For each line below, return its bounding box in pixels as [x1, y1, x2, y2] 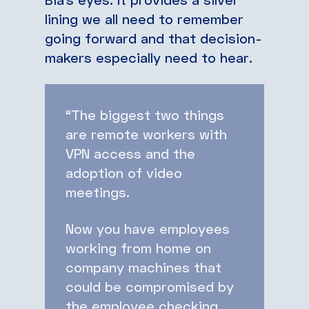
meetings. [66, 183, 130, 200]
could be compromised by [66, 277, 234, 295]
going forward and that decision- [45, 29, 262, 46]
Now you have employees [66, 219, 230, 237]
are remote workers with [66, 125, 227, 142]
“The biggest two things [66, 106, 224, 123]
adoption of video [66, 163, 182, 181]
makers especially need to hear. [45, 48, 252, 66]
